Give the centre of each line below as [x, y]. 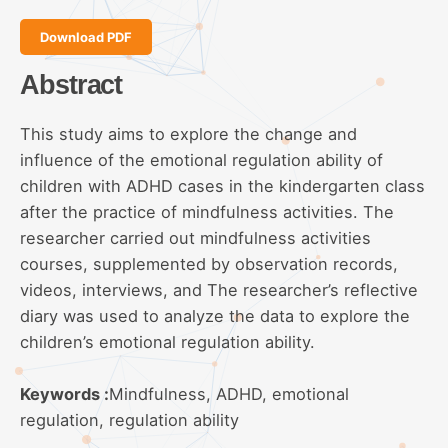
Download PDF [86, 36]
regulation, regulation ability [129, 419]
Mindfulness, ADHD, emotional [229, 393]
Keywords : [64, 393]
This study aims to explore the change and [188, 133]
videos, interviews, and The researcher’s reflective [219, 289]
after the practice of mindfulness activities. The [207, 211]
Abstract [71, 84]
